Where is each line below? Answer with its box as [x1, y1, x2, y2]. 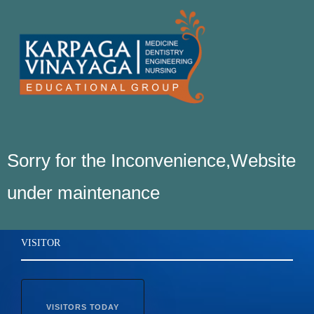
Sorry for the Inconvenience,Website [7, 150, 296, 171]
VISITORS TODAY [46, 303, 119, 311]
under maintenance [7, 182, 165, 203]
